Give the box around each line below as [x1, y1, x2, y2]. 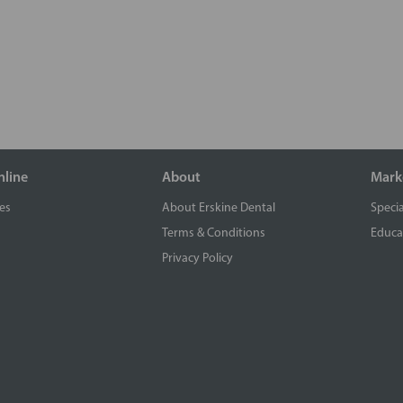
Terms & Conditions [162, 226, 265, 240]
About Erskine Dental [162, 201, 275, 215]
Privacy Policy [162, 251, 233, 265]
